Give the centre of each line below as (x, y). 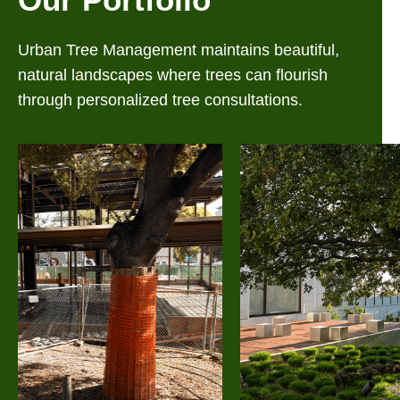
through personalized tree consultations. (160, 100)
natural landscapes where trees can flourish (173, 75)
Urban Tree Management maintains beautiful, (179, 50)
